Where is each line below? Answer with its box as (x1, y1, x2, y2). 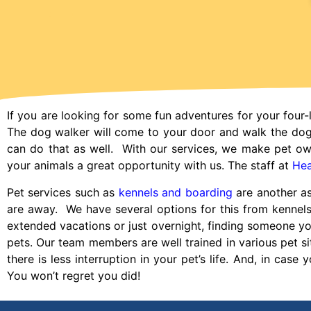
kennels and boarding (118, 185, 233, 199)
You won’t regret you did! (7, 268, 140, 283)
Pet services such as (7, 185, 119, 199)
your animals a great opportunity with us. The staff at (7, 158, 292, 173)
